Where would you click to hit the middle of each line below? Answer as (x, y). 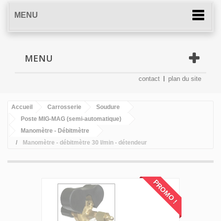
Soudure (108, 107)
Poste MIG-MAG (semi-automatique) (71, 119)
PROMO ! (165, 192)
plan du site (185, 78)
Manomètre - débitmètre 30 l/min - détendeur (85, 142)
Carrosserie (64, 107)
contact (149, 78)
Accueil (22, 107)
